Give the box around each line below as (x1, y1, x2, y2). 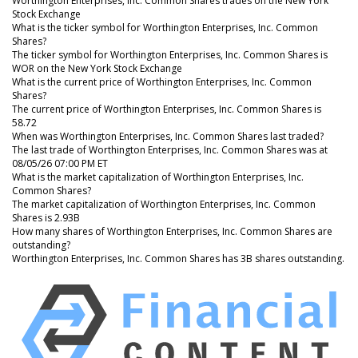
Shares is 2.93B (12, 210, 80, 225)
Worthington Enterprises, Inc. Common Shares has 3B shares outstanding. (12, 251, 344, 265)
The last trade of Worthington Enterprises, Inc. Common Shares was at (12, 142, 328, 157)
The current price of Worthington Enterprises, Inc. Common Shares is (12, 101, 321, 116)
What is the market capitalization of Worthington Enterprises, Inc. (12, 169, 304, 184)
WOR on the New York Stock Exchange (12, 61, 182, 75)
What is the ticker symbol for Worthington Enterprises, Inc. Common (12, 20, 318, 34)
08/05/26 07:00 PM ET (12, 156, 108, 170)
